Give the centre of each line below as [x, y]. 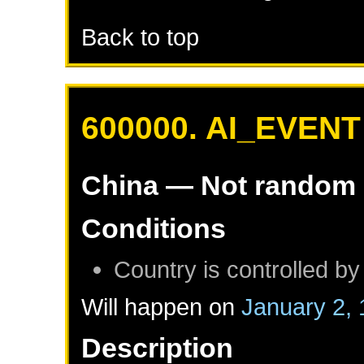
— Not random [258, 186]
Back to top [141, 37]
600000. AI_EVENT [221, 128]
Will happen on [162, 307]
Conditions [154, 229]
